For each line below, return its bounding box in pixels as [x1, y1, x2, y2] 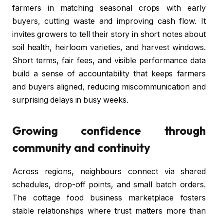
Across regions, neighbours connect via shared [12, 166, 206, 176]
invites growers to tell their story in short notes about [12, 29, 206, 39]
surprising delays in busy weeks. [12, 95, 128, 105]
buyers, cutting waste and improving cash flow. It [12, 16, 206, 26]
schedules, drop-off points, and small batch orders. [12, 180, 206, 189]
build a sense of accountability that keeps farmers [12, 69, 206, 78]
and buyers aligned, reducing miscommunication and [12, 82, 206, 91]
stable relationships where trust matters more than [12, 206, 206, 216]
